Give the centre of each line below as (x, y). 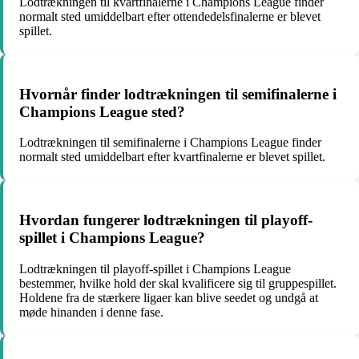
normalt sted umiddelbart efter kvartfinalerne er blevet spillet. (172, 157)
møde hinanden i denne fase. (91, 312)
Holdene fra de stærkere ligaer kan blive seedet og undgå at (169, 297)
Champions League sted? (102, 111)
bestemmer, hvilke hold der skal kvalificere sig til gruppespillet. (178, 283)
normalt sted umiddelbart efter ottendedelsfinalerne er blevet (170, 16)
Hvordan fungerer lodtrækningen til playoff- (166, 220)
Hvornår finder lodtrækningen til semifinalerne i (178, 94)
